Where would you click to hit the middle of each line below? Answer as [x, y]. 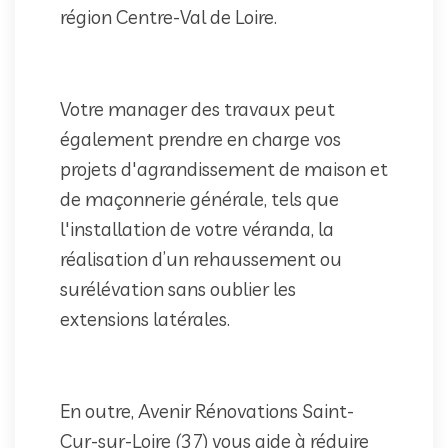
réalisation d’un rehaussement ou [201, 258]
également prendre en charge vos [200, 138]
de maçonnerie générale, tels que [199, 198]
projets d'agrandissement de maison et [224, 168]
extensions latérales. [145, 318]
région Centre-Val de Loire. [168, 16]
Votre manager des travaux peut [197, 108]
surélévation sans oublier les [178, 288]
